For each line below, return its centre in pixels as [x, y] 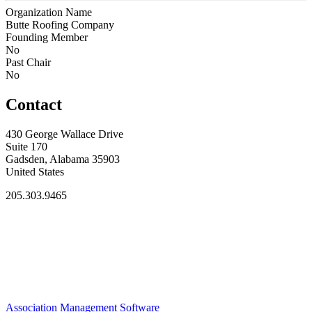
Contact [34, 104]
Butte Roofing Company [60, 24]
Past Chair [28, 62]
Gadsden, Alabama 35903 [63, 159]
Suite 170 [26, 146]
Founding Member [47, 37]
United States [35, 171]
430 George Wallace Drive [64, 134]
